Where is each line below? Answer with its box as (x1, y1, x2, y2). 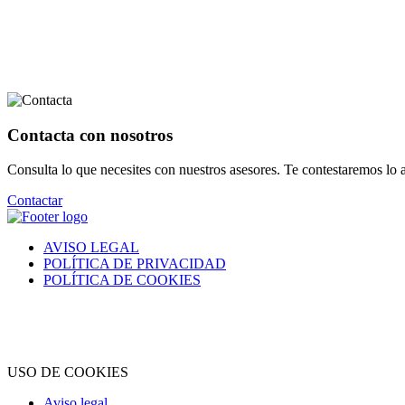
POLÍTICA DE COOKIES (43, 272, 201, 288)
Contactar (7, 193, 62, 209)
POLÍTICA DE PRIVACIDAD (43, 256, 226, 272)
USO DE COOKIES (7, 364, 128, 381)
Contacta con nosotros (7, 125, 173, 145)
